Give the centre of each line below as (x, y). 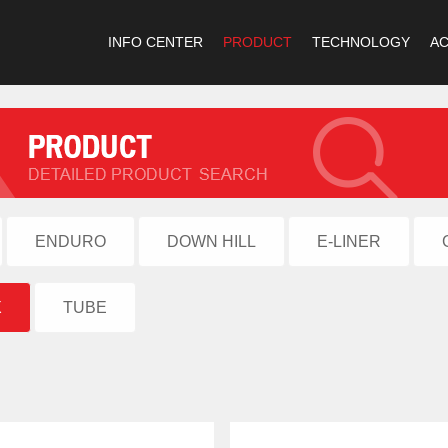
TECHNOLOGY (361, 42)
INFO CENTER (155, 42)
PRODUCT (257, 42)
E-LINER (349, 241)
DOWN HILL (211, 241)
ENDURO (70, 241)
